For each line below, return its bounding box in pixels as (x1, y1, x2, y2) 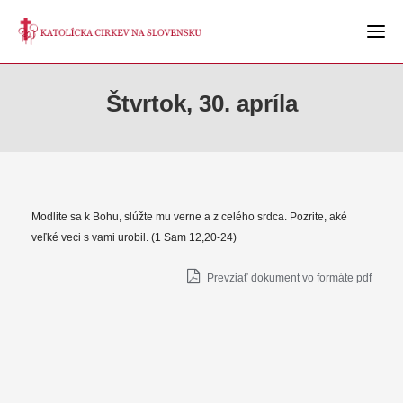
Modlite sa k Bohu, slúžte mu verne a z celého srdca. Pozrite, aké (31, 210, 347, 223)
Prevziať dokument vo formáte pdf (204, 272, 372, 284)
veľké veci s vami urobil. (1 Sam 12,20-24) (31, 231, 237, 244)
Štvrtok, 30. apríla (105, 90, 298, 117)
